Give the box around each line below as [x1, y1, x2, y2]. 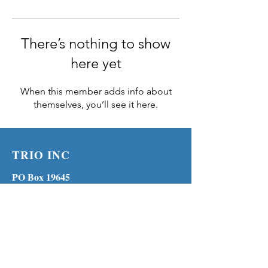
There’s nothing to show [21, 35, 170, 52]
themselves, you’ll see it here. [33, 99, 158, 110]
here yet [70, 54, 121, 72]
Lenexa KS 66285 [12, 185, 83, 199]
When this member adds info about [20, 86, 172, 97]
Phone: [12, 201, 43, 215]
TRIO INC [12, 147, 70, 163]
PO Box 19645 [12, 170, 70, 184]
